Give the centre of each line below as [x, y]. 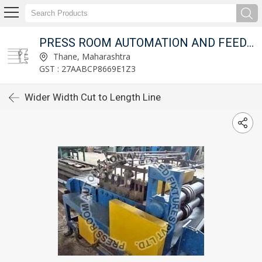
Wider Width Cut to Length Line [93, 97]
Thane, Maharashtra [91, 56]
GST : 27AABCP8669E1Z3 [87, 68]
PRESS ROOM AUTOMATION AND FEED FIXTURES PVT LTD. [250, 42]
